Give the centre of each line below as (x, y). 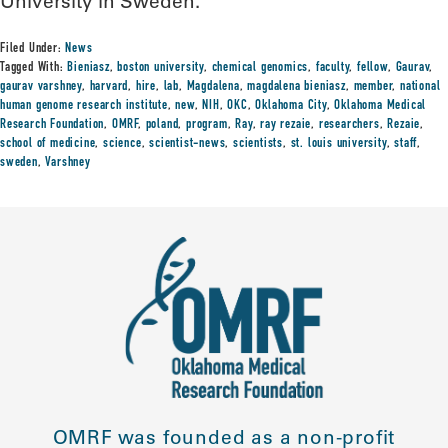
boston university (161, 68)
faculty (332, 68)
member (373, 87)
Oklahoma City (291, 106)
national (420, 87)
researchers (349, 125)
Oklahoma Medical (380, 106)
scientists (258, 144)
